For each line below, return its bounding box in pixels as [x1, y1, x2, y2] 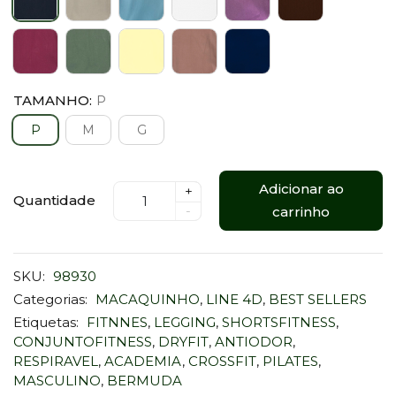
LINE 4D [206, 291, 263, 308]
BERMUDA [107, 372, 182, 390]
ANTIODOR [215, 333, 293, 351]
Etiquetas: [13, 314, 79, 331]
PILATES [263, 353, 318, 370]
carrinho [272, 203, 330, 221]
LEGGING [154, 314, 216, 331]
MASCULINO [13, 372, 101, 390]
